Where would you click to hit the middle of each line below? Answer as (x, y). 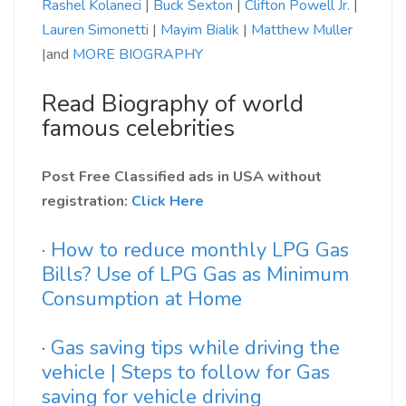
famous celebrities (138, 129)
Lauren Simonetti (95, 30)
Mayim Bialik (200, 30)
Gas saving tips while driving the (195, 348)
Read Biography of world (173, 104)
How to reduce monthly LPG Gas (200, 251)
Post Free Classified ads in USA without (182, 177)
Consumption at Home (142, 300)
